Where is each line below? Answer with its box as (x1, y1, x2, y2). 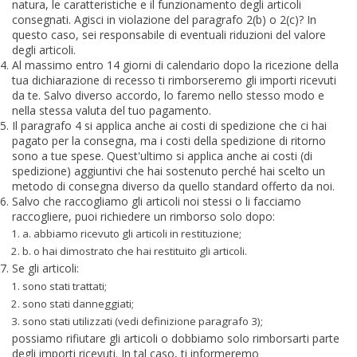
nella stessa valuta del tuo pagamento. (12, 102, 211, 118)
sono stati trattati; (22, 278, 108, 293)
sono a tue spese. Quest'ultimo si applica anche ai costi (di (12, 147, 312, 163)
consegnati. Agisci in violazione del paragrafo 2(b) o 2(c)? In (12, 11, 316, 27)
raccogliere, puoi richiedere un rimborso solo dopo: (12, 208, 275, 224)
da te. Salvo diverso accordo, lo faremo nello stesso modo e (12, 87, 324, 103)
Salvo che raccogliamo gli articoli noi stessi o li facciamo (12, 193, 301, 209)
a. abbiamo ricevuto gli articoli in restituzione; (22, 226, 242, 241)
